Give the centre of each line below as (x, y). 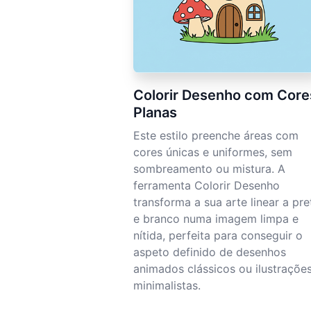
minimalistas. (167, 286)
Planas (155, 113)
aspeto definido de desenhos (210, 252)
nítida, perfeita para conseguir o (218, 236)
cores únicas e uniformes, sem (213, 152)
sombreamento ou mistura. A (209, 169)
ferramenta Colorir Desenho (207, 186)
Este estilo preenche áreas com (216, 136)
